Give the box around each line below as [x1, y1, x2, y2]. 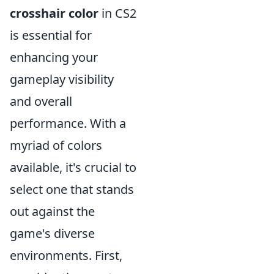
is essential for [10, 27, 92, 43]
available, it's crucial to [10, 159, 136, 176]
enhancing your [10, 49, 98, 65]
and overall [10, 93, 72, 109]
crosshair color [10, 5, 98, 21]
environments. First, [10, 247, 122, 264]
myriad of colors [10, 137, 102, 154]
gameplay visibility [10, 71, 114, 87]
